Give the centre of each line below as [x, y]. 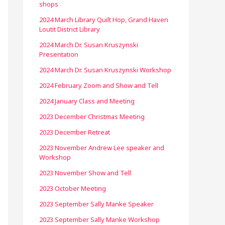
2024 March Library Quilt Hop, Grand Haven [104, 20]
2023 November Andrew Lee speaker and [102, 148]
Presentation [59, 54]
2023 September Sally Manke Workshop [99, 219]
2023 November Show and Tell [85, 173]
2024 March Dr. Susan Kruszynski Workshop [105, 70]
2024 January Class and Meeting [87, 101]
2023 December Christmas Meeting [92, 117]
